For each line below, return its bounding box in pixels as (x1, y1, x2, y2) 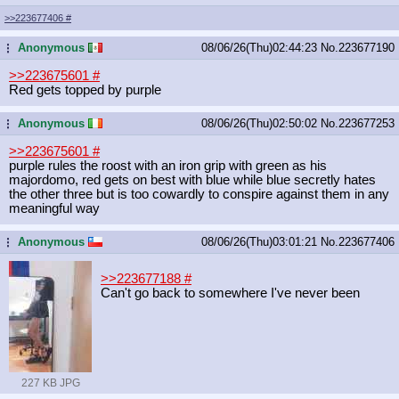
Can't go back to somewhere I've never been (101, 285, 360, 300)
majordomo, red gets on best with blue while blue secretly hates (9, 172, 376, 187)
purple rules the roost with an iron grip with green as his (9, 158, 327, 173)
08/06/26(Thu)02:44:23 (201, 40, 321, 54)
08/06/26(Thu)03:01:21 (201, 234, 321, 248)
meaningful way (9, 200, 100, 216)
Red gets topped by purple (9, 82, 161, 97)
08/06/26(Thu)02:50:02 (201, 116, 321, 130)
